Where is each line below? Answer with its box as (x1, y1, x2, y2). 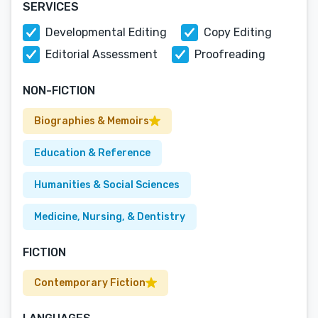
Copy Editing (204, 26, 272, 39)
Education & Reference (34, 147, 150, 159)
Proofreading (194, 48, 265, 61)
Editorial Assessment (45, 48, 158, 61)
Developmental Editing (45, 26, 167, 39)
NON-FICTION (23, 84, 95, 97)
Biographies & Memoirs (34, 115, 149, 127)
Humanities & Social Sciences (34, 179, 180, 191)
